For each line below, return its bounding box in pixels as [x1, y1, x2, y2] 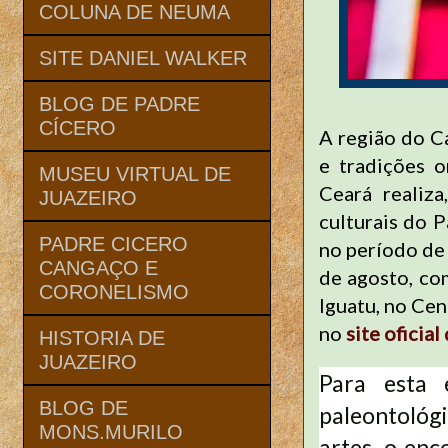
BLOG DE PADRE [39, 92, 200, 115]
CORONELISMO [39, 280, 189, 303]
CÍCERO [39, 116, 116, 139]
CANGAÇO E [39, 256, 158, 279]
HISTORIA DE [39, 326, 165, 349]
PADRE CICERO [39, 232, 188, 255]
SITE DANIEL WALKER [39, 46, 247, 69]
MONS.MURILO [39, 420, 183, 443]
